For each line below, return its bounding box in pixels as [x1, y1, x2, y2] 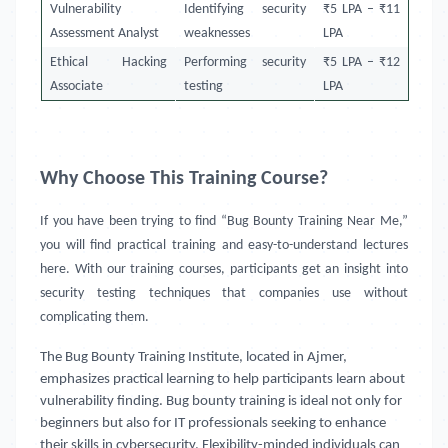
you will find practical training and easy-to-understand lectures [40, 238, 408, 253]
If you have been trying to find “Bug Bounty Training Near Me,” [40, 214, 408, 229]
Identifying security [184, 2, 307, 17]
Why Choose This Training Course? [40, 169, 328, 189]
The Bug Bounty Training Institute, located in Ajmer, [40, 350, 347, 365]
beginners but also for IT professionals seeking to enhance [40, 416, 386, 431]
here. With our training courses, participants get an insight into [40, 262, 408, 277]
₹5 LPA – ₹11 [323, 2, 401, 17]
